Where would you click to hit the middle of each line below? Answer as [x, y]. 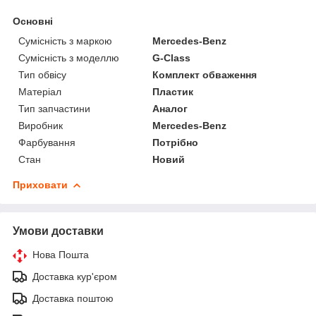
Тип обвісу [42, 74]
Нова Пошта [61, 254]
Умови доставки [58, 231]
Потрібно [176, 142]
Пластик [173, 91]
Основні [33, 21]
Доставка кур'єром [75, 276]
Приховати [40, 184]
